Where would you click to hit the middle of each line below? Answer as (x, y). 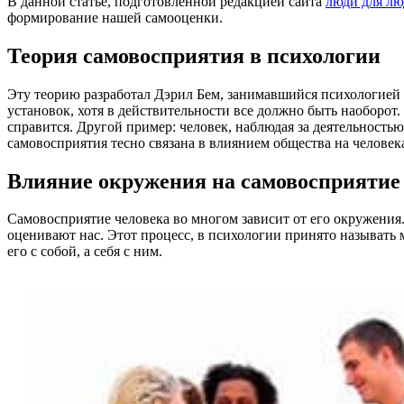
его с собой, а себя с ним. (85, 252)
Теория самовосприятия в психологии (194, 55)
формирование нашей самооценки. (115, 17)
